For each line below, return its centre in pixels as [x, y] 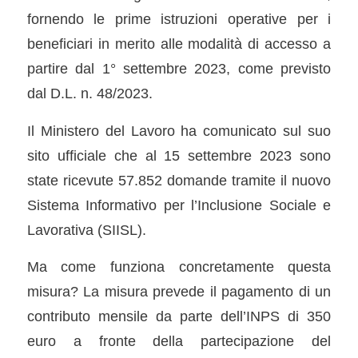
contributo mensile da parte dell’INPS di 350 [179, 316]
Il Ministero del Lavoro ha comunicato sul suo [179, 130]
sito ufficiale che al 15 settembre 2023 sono [179, 155]
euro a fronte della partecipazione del [179, 341]
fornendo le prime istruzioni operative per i [179, 18]
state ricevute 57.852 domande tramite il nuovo [179, 180]
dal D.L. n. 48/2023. [89, 93]
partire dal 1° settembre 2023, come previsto [179, 68]
